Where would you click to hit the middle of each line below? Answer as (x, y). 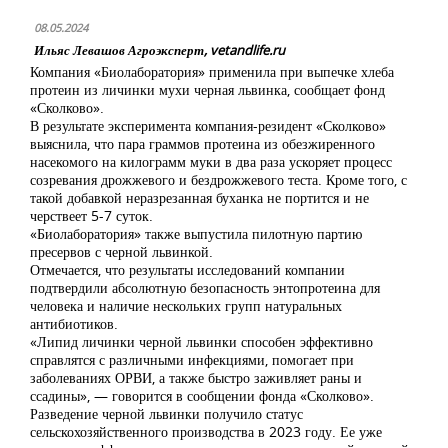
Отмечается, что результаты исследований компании (187, 269)
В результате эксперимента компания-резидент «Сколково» (208, 125)
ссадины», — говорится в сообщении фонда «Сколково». (202, 395)
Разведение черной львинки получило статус (166, 413)
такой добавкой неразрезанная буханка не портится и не (199, 197)
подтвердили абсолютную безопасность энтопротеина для (205, 287)
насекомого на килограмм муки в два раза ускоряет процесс (211, 161)
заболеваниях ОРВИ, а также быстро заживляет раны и (196, 377)
